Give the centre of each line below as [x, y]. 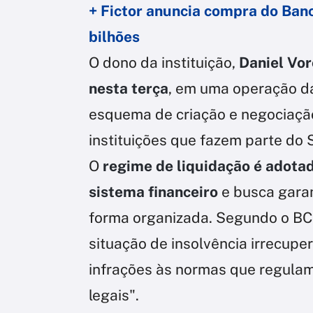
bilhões [114, 36]
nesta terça [129, 88]
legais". [114, 295]
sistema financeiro [153, 191]
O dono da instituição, [164, 62]
